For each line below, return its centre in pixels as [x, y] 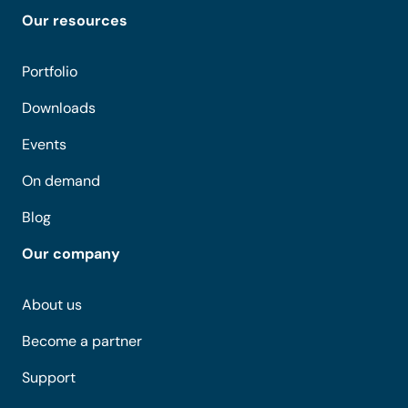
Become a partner [82, 341]
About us [52, 304]
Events [44, 144]
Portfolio [50, 71]
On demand [61, 180]
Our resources [75, 20]
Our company [71, 253]
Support [49, 377]
